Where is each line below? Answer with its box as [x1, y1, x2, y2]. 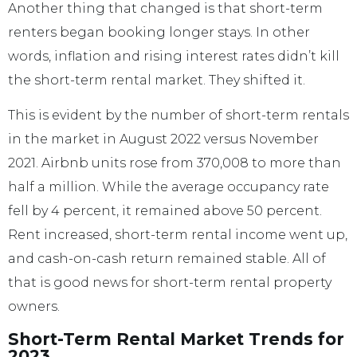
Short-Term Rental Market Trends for [8, 328, 344, 349]
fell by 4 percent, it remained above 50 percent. [8, 203, 322, 219]
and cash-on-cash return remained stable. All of [8, 251, 326, 267]
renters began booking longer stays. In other [8, 24, 310, 40]
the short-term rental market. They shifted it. [8, 72, 305, 88]
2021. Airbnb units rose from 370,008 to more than [8, 155, 341, 171]
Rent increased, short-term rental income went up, [8, 227, 347, 243]
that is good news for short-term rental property [8, 275, 331, 291]
